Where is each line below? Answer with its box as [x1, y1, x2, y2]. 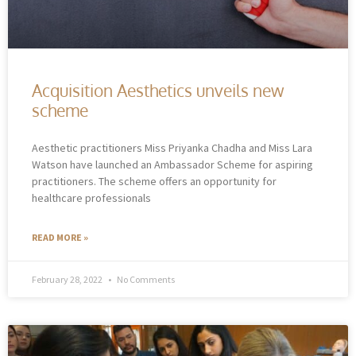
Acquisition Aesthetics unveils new [32, 79, 284, 101]
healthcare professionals [32, 190, 151, 205]
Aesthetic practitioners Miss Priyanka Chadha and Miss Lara [32, 140, 312, 155]
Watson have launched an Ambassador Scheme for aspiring [32, 157, 313, 172]
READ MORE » [32, 230, 88, 243]
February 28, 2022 [32, 273, 104, 285]
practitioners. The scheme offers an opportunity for [32, 173, 277, 188]
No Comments [115, 273, 175, 285]
